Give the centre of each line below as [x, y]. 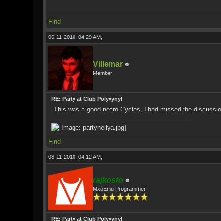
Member [102, 73]
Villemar [108, 64]
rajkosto [108, 180]
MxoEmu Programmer [119, 189]
